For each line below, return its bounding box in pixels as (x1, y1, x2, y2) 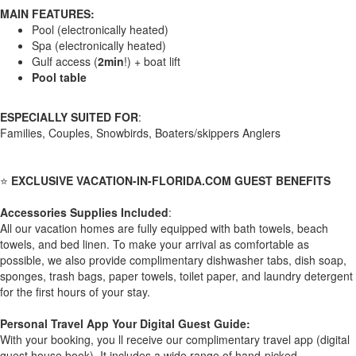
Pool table (32, 68, 87, 85)
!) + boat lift (124, 52, 180, 69)
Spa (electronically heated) (32, 37, 166, 53)
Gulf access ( (32, 52, 98, 69)
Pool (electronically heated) (32, 21, 168, 37)
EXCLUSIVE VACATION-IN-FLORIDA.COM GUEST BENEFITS (11, 172, 331, 188)
